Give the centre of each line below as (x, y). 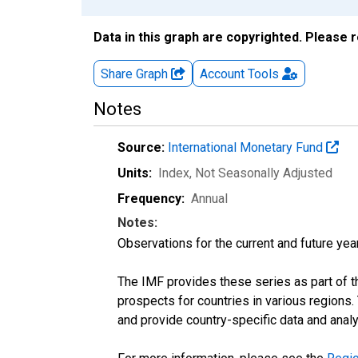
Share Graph (136, 74)
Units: (135, 173)
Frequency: (151, 198)
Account (222, 74)
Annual (209, 198)
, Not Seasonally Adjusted (261, 173)
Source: (141, 147)
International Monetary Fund (247, 147)
